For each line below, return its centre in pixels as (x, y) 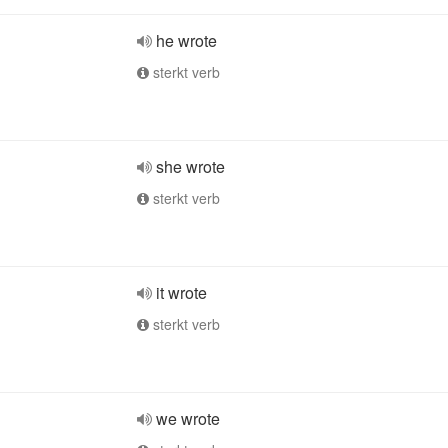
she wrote (190, 166)
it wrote (181, 292)
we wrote (188, 418)
